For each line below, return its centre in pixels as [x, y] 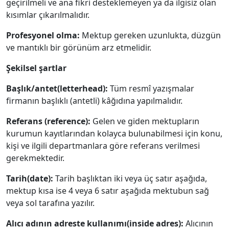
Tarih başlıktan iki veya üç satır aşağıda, [131, 178]
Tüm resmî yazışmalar [152, 88]
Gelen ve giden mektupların [145, 121]
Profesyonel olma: [44, 35]
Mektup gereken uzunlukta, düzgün [151, 35]
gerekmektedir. [35, 158]
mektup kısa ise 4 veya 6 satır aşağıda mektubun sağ [108, 191]
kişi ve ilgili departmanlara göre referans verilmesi [103, 146]
